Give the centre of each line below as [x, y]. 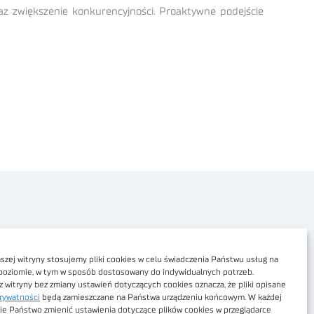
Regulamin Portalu [57, 280]
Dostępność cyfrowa [60, 257]
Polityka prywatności [61, 235]
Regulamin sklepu [55, 302]
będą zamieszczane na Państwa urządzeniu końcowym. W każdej [161, 297]
